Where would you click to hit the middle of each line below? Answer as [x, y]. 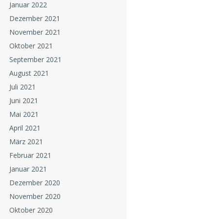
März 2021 [26, 142]
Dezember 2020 [34, 183]
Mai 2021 [24, 114]
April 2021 [25, 128]
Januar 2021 [28, 169]
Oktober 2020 [31, 210]
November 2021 [35, 32]
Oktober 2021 [31, 46]
